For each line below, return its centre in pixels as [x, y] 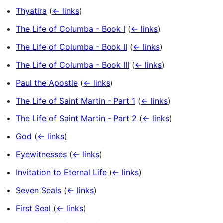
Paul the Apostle [47, 83]
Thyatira [31, 11]
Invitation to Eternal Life [61, 172]
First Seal [33, 208]
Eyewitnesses [41, 155]
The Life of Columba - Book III [73, 65]
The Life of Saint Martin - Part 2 [76, 119]
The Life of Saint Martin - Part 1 [76, 101]
